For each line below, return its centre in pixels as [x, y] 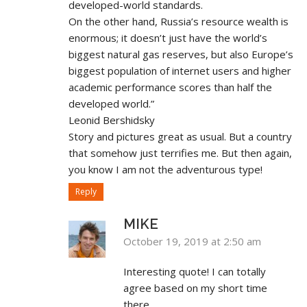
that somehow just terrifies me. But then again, [180, 152]
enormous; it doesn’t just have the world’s [168, 37]
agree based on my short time [195, 287]
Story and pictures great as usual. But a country [180, 136]
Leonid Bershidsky [112, 120]
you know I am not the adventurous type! [165, 169]
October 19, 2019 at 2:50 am [192, 241]
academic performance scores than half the [170, 87]
